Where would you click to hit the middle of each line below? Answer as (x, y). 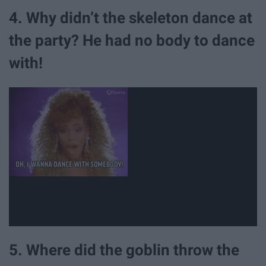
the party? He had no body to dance (132, 41)
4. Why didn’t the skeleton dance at (131, 18)
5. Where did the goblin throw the (124, 250)
